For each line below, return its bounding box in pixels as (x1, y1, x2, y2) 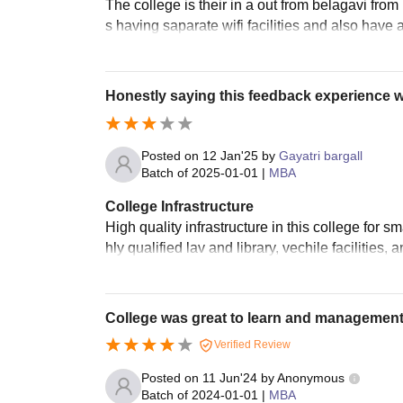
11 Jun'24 (202, 370, 257, 385)
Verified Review (211, 337, 291, 351)
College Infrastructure (105, 198, 254, 214)
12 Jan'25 (202, 148, 258, 163)
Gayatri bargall (279, 148, 363, 163)
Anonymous (277, 370, 345, 385)
